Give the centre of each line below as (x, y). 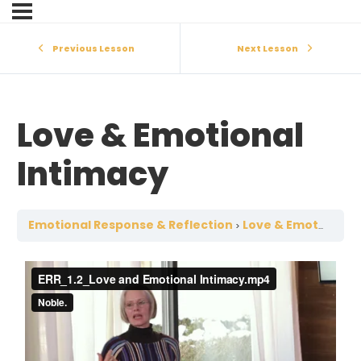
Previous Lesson (93, 48)
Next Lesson (267, 48)
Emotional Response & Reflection (131, 225)
